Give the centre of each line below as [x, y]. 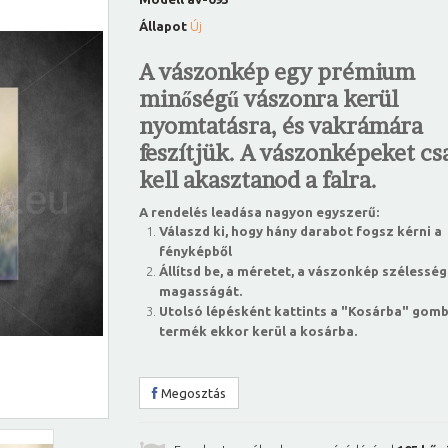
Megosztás [192, 393]
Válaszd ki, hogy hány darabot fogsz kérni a [300, 231]
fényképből [195, 251]
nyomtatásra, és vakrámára [281, 126]
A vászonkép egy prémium [277, 72]
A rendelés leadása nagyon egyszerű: [259, 212]
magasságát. [200, 291]
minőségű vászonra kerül [268, 99]
